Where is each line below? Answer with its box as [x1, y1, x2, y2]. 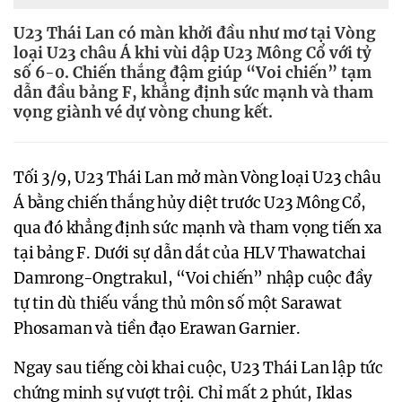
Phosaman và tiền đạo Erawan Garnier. [13, 319, 301, 339]
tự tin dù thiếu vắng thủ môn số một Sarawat [13, 293, 342, 314]
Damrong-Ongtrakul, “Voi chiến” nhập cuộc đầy [13, 268, 373, 289]
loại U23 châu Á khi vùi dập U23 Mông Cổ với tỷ [13, 43, 371, 63]
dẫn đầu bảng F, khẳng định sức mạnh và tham [13, 83, 373, 102]
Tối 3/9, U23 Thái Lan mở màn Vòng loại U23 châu [13, 168, 381, 188]
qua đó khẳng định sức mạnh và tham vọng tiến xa [13, 218, 382, 239]
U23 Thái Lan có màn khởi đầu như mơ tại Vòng [13, 23, 376, 43]
